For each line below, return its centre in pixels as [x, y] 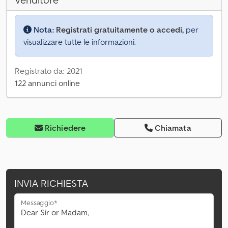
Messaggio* [39, 203]
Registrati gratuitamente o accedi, [120, 30]
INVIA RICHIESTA [51, 183]
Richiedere [65, 128]
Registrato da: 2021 [49, 71]
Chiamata [173, 128]
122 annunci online [47, 83]
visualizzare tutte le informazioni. [80, 42]
